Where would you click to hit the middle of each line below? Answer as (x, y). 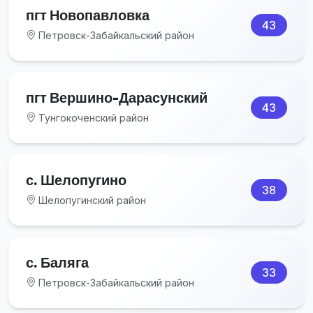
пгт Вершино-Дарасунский (117, 97)
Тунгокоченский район (92, 117)
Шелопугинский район (91, 200)
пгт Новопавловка (88, 15)
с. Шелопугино (76, 180)
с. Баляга (57, 262)
